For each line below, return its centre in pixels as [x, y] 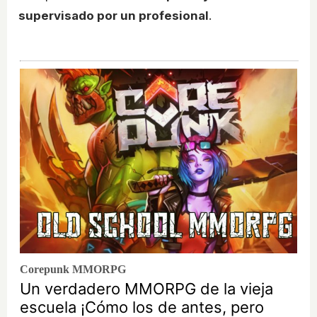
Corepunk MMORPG [73, 270]
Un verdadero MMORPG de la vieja [146, 289]
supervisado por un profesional [114, 16]
